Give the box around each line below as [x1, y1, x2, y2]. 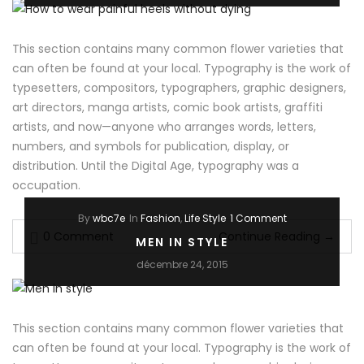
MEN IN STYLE [136, 234, 228, 251]
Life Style [184, 211, 226, 226]
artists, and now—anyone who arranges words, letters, [12, 119, 316, 136]
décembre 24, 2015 [136, 258, 228, 272]
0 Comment [43, 228, 114, 245]
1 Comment [229, 211, 287, 226]
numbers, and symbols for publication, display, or [12, 138, 289, 155]
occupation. [12, 177, 80, 194]
